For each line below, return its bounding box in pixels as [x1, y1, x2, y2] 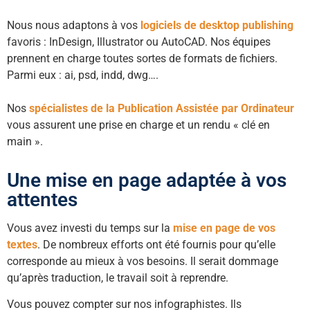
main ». [7, 135, 43, 149]
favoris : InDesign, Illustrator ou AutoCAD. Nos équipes [7, 35, 271, 49]
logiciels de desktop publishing [140, 19, 293, 33]
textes [7, 237, 37, 251]
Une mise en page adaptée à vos [7, 168, 286, 192]
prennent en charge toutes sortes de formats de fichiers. [7, 52, 277, 66]
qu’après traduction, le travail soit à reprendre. [7, 271, 228, 284]
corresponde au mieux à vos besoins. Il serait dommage [7, 254, 278, 268]
